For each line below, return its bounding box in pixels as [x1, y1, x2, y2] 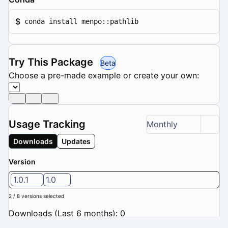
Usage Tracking [9, 118, 85, 131]
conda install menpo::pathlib [24, 17, 138, 25]
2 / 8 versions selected [9, 192, 64, 199]
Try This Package [9, 55, 96, 68]
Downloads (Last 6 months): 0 [9, 208, 125, 218]
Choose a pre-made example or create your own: [9, 70, 199, 80]
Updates [62, 136, 91, 146]
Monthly [147, 119, 178, 130]
